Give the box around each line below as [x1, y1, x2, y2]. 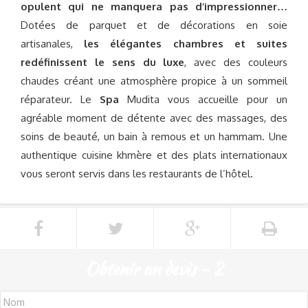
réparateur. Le [21, 93, 100, 106]
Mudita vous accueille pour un [119, 93, 287, 106]
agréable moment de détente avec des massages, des [21, 111, 287, 124]
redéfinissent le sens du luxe [21, 56, 185, 69]
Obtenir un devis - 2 [85, 256, 223, 281]
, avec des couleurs [184, 56, 288, 69]
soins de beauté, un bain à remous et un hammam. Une [21, 130, 287, 143]
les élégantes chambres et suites [84, 37, 288, 50]
